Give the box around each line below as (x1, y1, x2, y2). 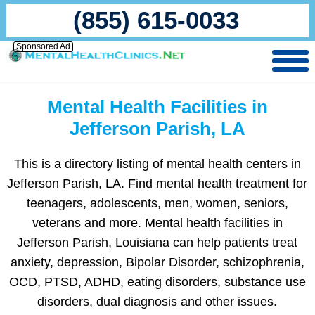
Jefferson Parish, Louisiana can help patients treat (17, 236, 298, 250)
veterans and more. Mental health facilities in (32, 216, 283, 230)
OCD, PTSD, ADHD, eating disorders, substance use (8, 275, 306, 289)
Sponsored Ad (15, 41, 70, 51)
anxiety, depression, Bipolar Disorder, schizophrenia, (10, 255, 304, 269)
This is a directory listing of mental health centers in (13, 157, 301, 171)
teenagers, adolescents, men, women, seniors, (26, 196, 288, 210)
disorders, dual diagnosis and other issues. (37, 295, 278, 309)
